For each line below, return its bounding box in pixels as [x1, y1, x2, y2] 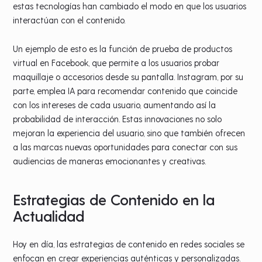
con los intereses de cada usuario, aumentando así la [13, 99, 216, 111]
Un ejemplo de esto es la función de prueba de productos [13, 43, 233, 54]
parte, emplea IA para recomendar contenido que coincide [13, 85, 238, 96]
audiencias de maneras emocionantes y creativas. [13, 156, 209, 167]
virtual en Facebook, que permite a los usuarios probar [13, 57, 220, 68]
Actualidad [13, 206, 85, 225]
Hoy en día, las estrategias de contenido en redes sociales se [13, 239, 245, 250]
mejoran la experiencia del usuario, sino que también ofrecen [13, 127, 246, 139]
